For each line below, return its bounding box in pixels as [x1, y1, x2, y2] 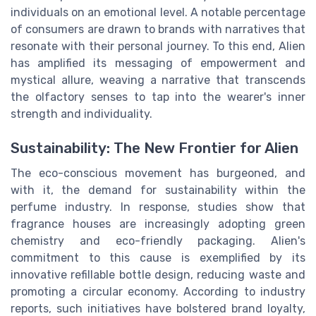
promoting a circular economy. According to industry [11, 285, 305, 299]
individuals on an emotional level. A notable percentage [11, 5, 305, 19]
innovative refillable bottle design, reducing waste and [11, 268, 305, 282]
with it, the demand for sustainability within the [11, 183, 305, 197]
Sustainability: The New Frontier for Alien [11, 140, 298, 157]
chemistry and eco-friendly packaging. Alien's [11, 234, 305, 248]
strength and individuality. [11, 107, 152, 121]
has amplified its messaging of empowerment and [11, 56, 305, 70]
